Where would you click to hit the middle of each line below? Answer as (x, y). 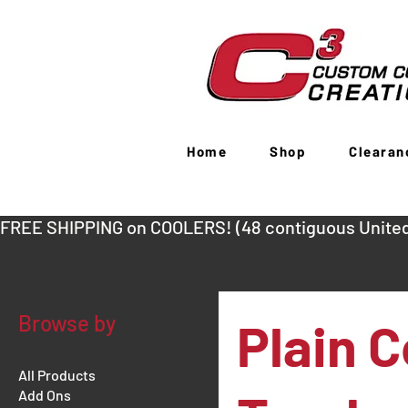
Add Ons (45, 394)
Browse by (67, 322)
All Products (57, 374)
